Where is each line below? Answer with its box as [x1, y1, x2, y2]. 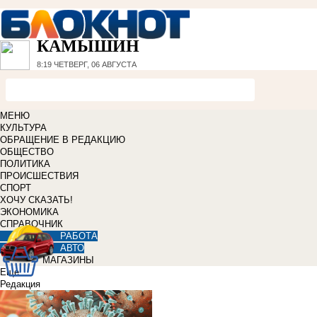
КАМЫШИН [37, 37, 139, 56]
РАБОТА [60, 231, 98, 242]
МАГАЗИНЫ [42, 255, 94, 266]
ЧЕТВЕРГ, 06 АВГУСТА [52, 60, 137, 69]
